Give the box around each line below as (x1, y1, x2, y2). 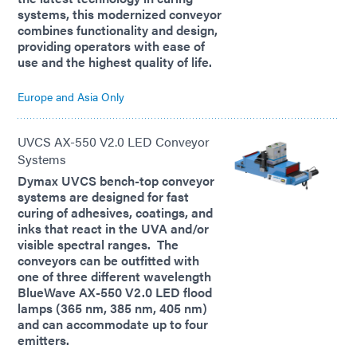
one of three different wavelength (18, 267, 211, 286)
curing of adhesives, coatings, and (18, 203, 213, 222)
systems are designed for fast (18, 187, 189, 206)
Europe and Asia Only (18, 88, 124, 105)
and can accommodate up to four (18, 315, 208, 334)
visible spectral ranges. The (18, 235, 178, 254)
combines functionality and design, (18, 21, 218, 40)
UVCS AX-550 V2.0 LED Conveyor (18, 132, 210, 151)
